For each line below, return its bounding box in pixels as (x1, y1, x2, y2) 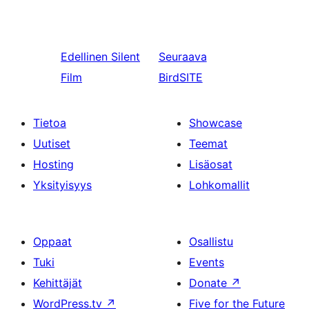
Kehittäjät (33, 276, 82, 290)
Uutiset (33, 137, 70, 150)
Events (189, 255, 224, 269)
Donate (189, 276, 230, 290)
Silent (111, 50, 140, 63)
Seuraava (158, 50, 207, 63)
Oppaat (33, 235, 72, 248)
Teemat (189, 137, 228, 150)
